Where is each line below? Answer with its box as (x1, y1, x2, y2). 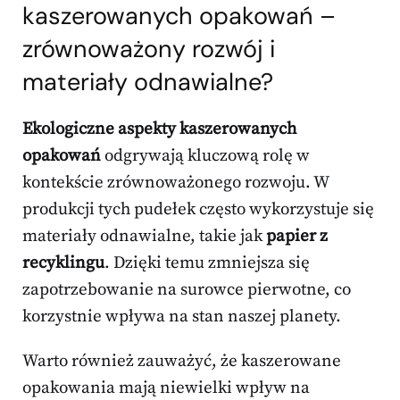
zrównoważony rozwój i (22, 33, 275, 65)
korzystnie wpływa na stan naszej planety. (22, 306, 341, 328)
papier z (266, 226, 328, 247)
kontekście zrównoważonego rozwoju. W (22, 172, 329, 194)
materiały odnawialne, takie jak (22, 226, 266, 247)
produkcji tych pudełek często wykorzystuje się (22, 199, 374, 221)
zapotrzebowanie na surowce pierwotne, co (22, 279, 351, 301)
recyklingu (22, 253, 104, 274)
